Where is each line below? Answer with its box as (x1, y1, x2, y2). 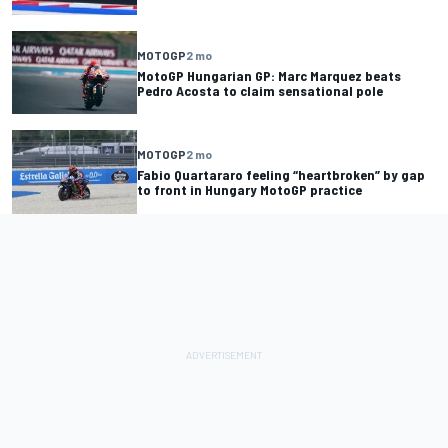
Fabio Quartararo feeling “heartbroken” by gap (137, 165, 425, 183)
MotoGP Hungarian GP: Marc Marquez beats (137, 66, 401, 84)
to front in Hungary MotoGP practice (137, 180, 362, 198)
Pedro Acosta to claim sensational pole (137, 81, 383, 99)
